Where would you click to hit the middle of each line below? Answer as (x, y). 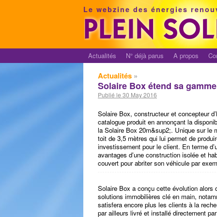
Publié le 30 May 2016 (127, 95)
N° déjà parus (145, 55)
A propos (186, 55)
